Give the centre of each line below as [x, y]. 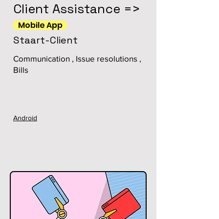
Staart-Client [45, 40]
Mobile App [40, 25]
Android [25, 118]
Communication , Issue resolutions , [77, 58]
